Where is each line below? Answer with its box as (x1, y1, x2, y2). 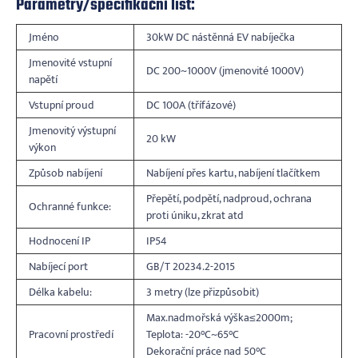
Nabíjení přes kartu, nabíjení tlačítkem (146, 163, 320, 182)
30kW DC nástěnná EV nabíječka (146, 27, 295, 46)
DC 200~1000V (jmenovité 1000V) (146, 61, 304, 80)
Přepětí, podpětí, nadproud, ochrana (146, 189, 312, 208)
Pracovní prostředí (29, 324, 113, 344)
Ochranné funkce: (29, 197, 111, 216)
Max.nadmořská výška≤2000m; (146, 308, 292, 327)
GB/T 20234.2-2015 (146, 257, 235, 276)
